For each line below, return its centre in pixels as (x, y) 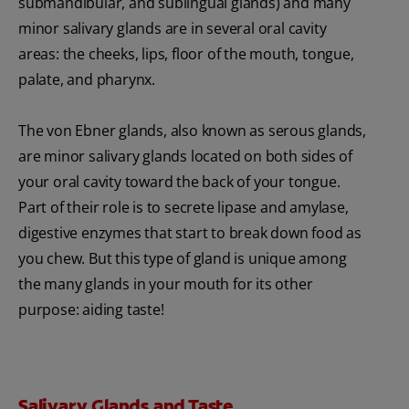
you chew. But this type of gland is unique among (183, 259)
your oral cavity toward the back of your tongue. (179, 182)
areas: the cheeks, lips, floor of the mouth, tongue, (186, 54)
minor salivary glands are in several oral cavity (173, 29)
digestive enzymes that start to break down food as (190, 233)
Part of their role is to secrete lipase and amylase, (184, 208)
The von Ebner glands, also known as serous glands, (192, 131)
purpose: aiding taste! (91, 310)
